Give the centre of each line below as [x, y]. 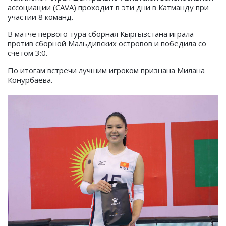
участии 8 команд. [40, 16]
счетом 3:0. [27, 53]
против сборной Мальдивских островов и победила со [107, 43]
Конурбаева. [30, 79]
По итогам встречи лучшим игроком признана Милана [106, 70]
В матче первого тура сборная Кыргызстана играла [101, 34]
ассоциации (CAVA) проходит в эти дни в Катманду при [108, 7]
